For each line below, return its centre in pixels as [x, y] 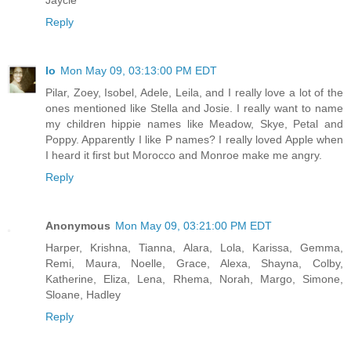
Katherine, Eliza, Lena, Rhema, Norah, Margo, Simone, [194, 279]
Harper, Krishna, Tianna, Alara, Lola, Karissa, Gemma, [194, 247]
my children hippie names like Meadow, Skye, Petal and [194, 123]
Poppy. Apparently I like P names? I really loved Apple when [194, 139]
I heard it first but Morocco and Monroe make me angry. [184, 155]
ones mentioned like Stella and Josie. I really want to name [194, 108]
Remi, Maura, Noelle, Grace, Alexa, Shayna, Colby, [194, 263]
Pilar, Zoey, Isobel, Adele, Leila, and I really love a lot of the [194, 92]
